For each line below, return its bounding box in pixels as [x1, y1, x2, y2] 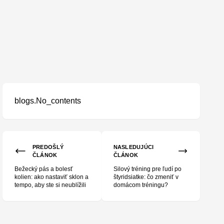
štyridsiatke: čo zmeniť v [113, 173, 178, 180]
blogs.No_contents [14, 96, 81, 105]
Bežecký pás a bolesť [14, 165, 73, 172]
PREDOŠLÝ [32, 144, 64, 150]
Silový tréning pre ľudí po [113, 165, 181, 172]
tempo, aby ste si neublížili [14, 181, 86, 188]
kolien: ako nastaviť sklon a [14, 173, 89, 180]
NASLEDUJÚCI [113, 144, 154, 150]
